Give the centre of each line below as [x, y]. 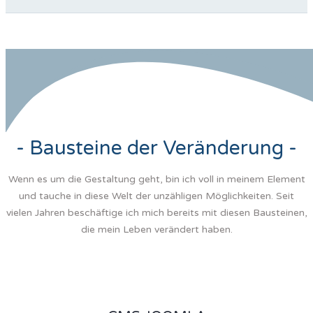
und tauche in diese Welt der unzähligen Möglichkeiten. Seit [156, 196]
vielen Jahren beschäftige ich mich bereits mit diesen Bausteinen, [156, 212]
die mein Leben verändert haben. [156, 229]
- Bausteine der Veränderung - [156, 148]
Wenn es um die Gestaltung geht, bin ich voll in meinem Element [156, 179]
